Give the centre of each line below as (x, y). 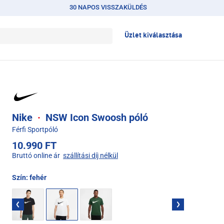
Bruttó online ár (36, 155)
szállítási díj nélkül (90, 155)
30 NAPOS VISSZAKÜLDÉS (108, 7)
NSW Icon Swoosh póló (95, 117)
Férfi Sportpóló (35, 129)
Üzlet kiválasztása (153, 35)
